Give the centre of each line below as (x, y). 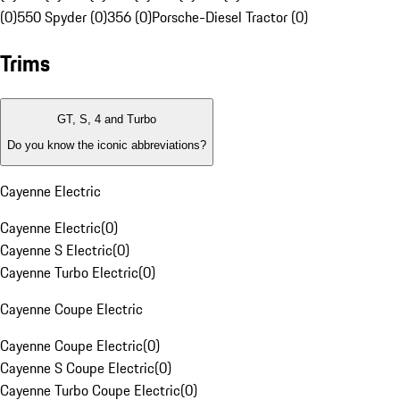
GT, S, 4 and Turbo (107, 120)
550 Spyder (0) (62, 17)
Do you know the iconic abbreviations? (107, 145)
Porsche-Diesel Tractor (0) (230, 17)
